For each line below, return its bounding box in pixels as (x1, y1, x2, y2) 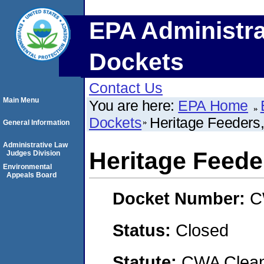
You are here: (89, 97, 179, 114)
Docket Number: (113, 189, 250, 209)
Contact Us (89, 80, 163, 96)
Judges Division (6, 149, 60, 157)
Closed (176, 220, 229, 240)
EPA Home (178, 97, 249, 114)
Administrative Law (3, 141, 68, 149)
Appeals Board (6, 171, 57, 179)
